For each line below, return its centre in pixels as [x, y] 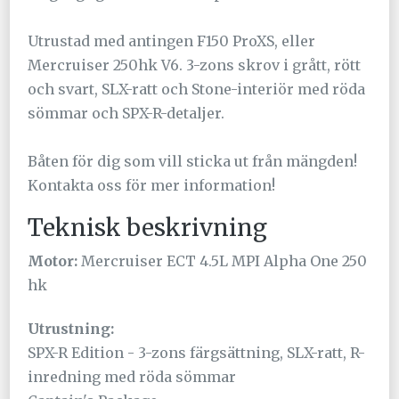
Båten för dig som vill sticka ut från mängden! [193, 162]
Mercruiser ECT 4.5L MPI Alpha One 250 [223, 261]
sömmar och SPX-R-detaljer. [126, 114]
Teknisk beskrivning [148, 228]
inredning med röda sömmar [132, 377]
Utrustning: [71, 329]
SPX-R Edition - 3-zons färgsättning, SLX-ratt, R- [197, 353]
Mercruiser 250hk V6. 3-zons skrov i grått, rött [195, 65]
